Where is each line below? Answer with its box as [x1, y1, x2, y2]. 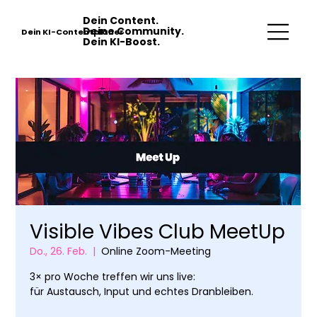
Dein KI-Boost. [83, 35, 161, 50]
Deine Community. [83, 24, 185, 39]
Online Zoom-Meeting [101, 243, 212, 258]
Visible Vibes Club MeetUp [30, 217, 286, 246]
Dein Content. [83, 13, 159, 28]
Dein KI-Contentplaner [21, 26, 124, 38]
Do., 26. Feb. [30, 243, 88, 258]
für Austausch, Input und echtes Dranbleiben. [30, 284, 254, 299]
